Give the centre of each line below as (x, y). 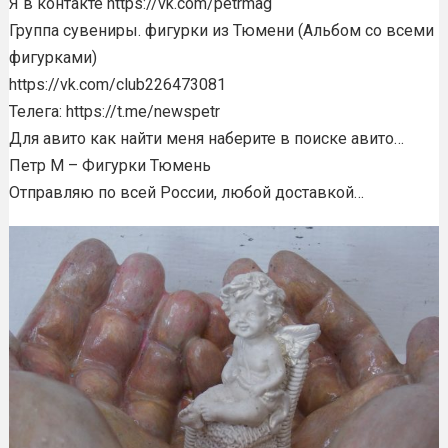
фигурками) (52, 58)
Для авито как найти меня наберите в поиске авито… (206, 139)
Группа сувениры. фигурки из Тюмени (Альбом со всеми (221, 31)
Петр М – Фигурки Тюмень (109, 166)
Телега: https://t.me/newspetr (114, 112)
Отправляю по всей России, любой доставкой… (186, 193)
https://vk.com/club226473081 (117, 85)
